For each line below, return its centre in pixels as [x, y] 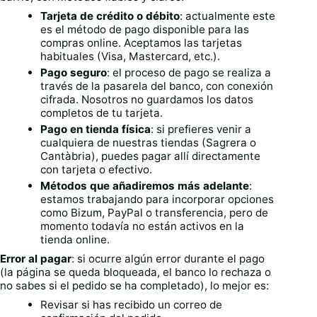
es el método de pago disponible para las [145, 30]
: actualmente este [228, 16]
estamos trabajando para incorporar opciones [157, 200]
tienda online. [75, 240]
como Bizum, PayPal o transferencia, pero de [155, 213]
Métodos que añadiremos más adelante [145, 186]
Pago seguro [74, 73]
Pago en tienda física [96, 129]
